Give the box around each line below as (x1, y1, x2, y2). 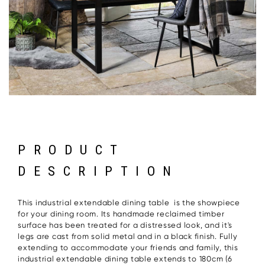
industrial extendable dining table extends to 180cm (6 (18, 254, 232, 263)
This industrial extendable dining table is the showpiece (18, 198, 240, 207)
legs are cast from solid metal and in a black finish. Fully (18, 231, 238, 241)
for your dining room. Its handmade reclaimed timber (18, 209, 225, 218)
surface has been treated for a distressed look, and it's (18, 220, 232, 230)
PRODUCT (18, 141, 125, 158)
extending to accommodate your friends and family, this (18, 243, 238, 252)
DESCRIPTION (18, 163, 180, 179)
